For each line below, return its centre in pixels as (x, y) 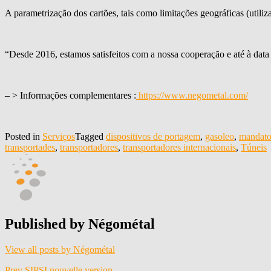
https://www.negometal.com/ (192, 95)
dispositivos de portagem (153, 136)
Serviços (59, 136)
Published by (47, 224)
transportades (30, 147)
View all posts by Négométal (60, 249)
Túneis (254, 147)
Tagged (90, 136)
